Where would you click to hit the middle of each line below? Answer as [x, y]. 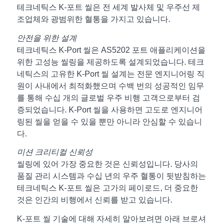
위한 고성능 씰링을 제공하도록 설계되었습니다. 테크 [110, 62]
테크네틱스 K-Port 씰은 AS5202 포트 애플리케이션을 [111, 50]
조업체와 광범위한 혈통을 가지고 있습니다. [93, 19]
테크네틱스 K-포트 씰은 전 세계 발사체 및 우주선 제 [108, 7]
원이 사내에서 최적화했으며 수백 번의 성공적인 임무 [110, 86]
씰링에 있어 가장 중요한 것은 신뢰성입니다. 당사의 [107, 164]
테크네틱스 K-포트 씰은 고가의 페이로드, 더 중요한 [107, 188]
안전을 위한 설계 [47, 38]
